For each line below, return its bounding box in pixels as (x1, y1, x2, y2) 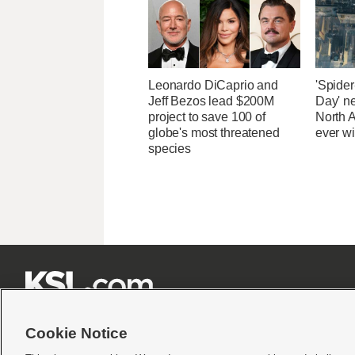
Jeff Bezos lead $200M (148, 94, 275, 108)
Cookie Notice (25, 325, 128, 342)
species (148, 141, 192, 155)
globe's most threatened (148, 125, 280, 139)
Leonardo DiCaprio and (148, 78, 279, 92)
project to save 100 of (148, 109, 265, 124)
